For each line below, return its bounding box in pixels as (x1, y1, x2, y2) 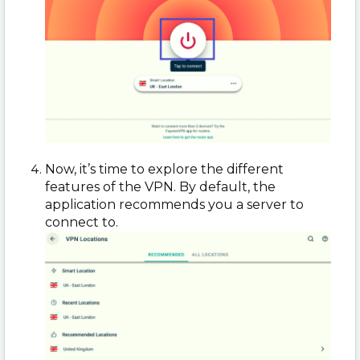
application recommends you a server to (45, 197, 304, 213)
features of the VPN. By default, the (45, 179, 276, 195)
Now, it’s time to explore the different (45, 162, 284, 178)
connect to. (45, 215, 118, 231)
